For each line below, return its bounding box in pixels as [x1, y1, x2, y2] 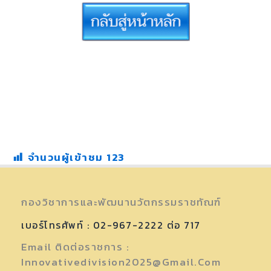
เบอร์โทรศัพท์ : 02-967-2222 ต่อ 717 [21, 218, 201, 233]
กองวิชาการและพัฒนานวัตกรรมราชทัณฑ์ [21, 194, 221, 210]
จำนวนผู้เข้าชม [27, 149, 103, 165]
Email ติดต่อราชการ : [21, 239, 129, 255]
